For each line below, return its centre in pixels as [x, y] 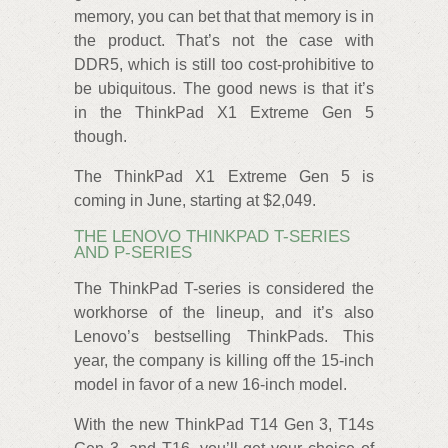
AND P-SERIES [133, 252]
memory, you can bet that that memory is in [224, 16]
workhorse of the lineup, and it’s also [224, 313]
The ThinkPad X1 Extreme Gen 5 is [224, 176]
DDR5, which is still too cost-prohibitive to [224, 64]
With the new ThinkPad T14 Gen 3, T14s [224, 425]
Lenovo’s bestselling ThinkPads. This [224, 337]
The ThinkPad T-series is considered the [224, 289]
